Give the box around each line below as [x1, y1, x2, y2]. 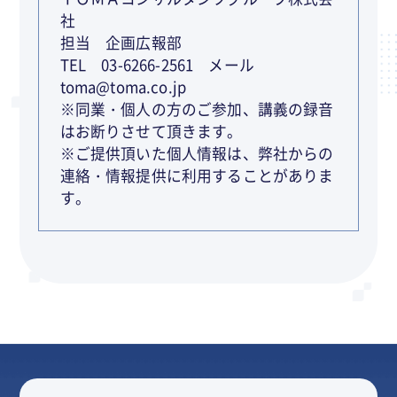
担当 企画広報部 [59, 31, 182, 53]
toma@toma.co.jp [59, 75, 187, 97]
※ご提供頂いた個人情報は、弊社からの [59, 142, 334, 164]
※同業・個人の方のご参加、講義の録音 [59, 97, 334, 120]
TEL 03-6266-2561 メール [59, 53, 270, 75]
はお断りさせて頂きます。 [59, 120, 243, 142]
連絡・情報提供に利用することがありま [59, 164, 334, 186]
